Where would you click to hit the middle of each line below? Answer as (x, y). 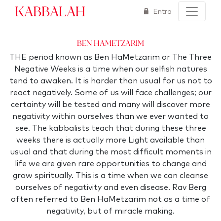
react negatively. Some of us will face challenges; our (110, 93)
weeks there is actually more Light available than (110, 140)
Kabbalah (50, 11)
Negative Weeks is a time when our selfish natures (110, 69)
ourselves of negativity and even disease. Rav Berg (110, 187)
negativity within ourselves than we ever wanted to (110, 116)
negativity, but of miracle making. (110, 211)
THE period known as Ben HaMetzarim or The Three (110, 57)
